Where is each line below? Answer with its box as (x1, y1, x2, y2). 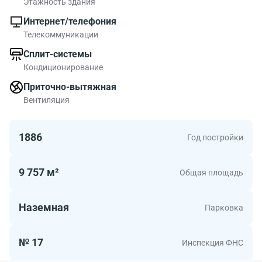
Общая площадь (180, 167, 243, 177)
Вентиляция (23, 95, 70, 105)
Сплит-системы (23, 48, 92, 60)
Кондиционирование (23, 62, 103, 72)
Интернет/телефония (23, 15, 116, 27)
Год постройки (187, 132, 243, 142)
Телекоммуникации (23, 29, 98, 39)
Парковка (205, 202, 243, 212)
